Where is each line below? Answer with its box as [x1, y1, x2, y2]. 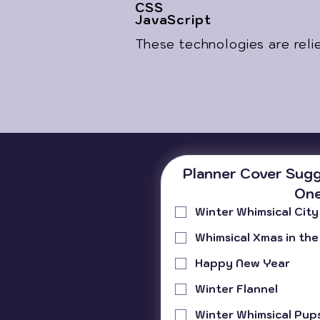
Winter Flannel [195, 282, 278, 296]
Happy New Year [195, 256, 290, 270]
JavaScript [135, 12, 211, 28]
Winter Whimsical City [195, 205, 319, 219]
